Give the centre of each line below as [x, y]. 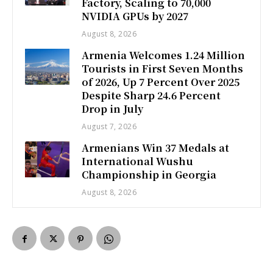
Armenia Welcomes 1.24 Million [164, 55]
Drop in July [113, 109]
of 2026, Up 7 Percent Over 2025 [161, 82]
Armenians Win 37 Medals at [156, 148]
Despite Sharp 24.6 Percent [151, 96]
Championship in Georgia [149, 175]
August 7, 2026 [109, 127]
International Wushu [138, 161]
